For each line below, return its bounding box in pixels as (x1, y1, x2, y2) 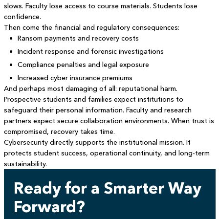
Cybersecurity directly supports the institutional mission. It (3, 138, 191, 147)
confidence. (3, 12, 41, 21)
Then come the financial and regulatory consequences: (3, 23, 179, 32)
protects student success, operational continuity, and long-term (3, 149, 210, 157)
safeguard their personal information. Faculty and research (3, 106, 192, 114)
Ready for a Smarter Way (13, 178, 201, 197)
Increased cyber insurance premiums (17, 73, 132, 82)
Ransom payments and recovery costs (17, 34, 139, 43)
